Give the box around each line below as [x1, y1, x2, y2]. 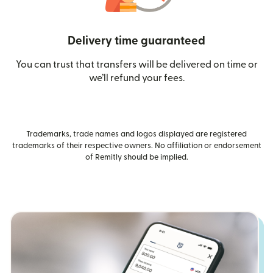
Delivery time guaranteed [68, 35, 205, 47]
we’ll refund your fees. [88, 73, 185, 83]
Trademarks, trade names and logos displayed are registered [26, 130, 247, 138]
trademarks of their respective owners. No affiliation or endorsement [12, 141, 261, 149]
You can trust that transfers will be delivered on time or [15, 59, 258, 69]
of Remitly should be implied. [85, 153, 188, 161]
